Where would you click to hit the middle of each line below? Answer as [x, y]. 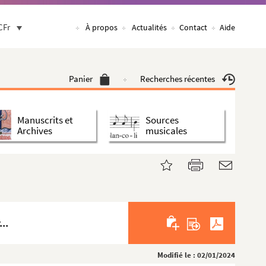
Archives [35, 130]
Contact [193, 27]
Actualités [149, 27]
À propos [102, 27]
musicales [166, 130]
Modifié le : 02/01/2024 [196, 255]
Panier [81, 79]
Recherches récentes [178, 79]
